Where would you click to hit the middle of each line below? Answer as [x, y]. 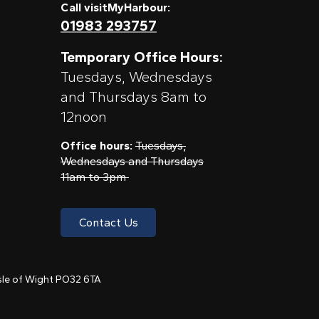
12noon [85, 116]
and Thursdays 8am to [134, 96]
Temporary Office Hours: [142, 57]
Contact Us [108, 222]
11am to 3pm [95, 177]
